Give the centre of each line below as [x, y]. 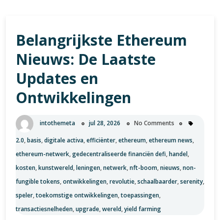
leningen [88, 168]
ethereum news [171, 140]
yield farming [143, 209]
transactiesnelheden [44, 209]
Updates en [57, 78]
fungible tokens [38, 181]
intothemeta [57, 123]
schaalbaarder [157, 181]
